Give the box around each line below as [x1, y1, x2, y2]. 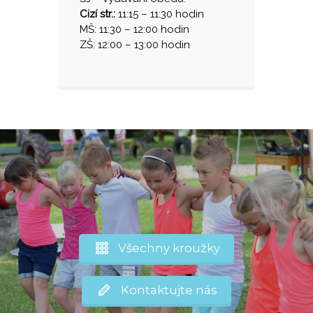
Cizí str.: [80, 8, 115, 20]
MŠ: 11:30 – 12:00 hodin [80, 23, 189, 36]
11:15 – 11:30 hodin [115, 8, 204, 20]
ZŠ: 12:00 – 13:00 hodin [80, 38, 190, 51]
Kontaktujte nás [112, 283, 217, 297]
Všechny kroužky [109, 241, 220, 255]
